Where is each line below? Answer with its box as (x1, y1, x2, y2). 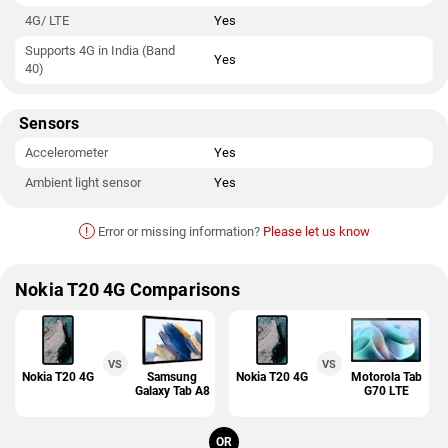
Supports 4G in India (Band (25, 43, 175, 58)
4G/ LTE (25, 13, 69, 28)
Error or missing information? (94, 224, 263, 239)
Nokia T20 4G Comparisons (15, 279, 240, 300)
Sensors (19, 114, 80, 133)
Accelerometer (25, 145, 108, 160)
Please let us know (262, 224, 370, 239)
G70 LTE (363, 384, 409, 398)
